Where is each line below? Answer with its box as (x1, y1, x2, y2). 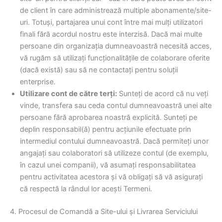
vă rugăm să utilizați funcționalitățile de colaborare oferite (20, 54, 210, 63)
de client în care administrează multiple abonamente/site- (20, 6, 212, 15)
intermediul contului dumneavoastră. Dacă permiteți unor (20, 137, 209, 146)
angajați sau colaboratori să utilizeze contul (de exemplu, (20, 149, 209, 158)
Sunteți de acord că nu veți (117, 89, 208, 99)
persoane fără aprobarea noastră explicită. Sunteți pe (20, 113, 197, 122)
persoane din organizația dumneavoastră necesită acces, (20, 42, 212, 51)
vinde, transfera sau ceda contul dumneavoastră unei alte (20, 101, 212, 111)
